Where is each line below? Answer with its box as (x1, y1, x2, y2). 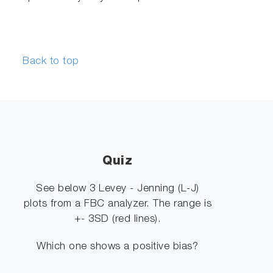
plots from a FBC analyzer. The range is (23, 199, 212, 210)
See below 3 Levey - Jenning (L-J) (36, 183, 199, 194)
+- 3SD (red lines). (74, 214, 161, 225)
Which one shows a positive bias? (37, 241, 199, 252)
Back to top (23, 56, 79, 67)
